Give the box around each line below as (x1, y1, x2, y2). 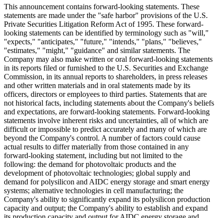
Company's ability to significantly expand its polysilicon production (4, 195, 210, 203)
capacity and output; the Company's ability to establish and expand (4, 203, 208, 212)
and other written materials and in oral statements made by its (4, 81, 190, 90)
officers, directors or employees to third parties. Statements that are (4, 90, 207, 98)
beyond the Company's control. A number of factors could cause (4, 133, 200, 142)
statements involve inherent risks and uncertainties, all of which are (4, 116, 208, 125)
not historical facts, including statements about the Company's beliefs (4, 98, 214, 107)
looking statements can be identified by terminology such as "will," (4, 28, 209, 37)
